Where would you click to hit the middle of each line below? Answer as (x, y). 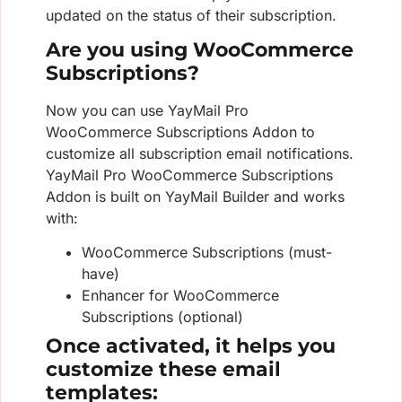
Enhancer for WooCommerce (180, 296)
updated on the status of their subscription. (191, 15)
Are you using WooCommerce (200, 49)
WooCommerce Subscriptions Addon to (180, 131)
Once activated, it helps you (191, 346)
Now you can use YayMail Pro (147, 110)
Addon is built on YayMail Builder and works (195, 196)
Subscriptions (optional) (162, 317)
